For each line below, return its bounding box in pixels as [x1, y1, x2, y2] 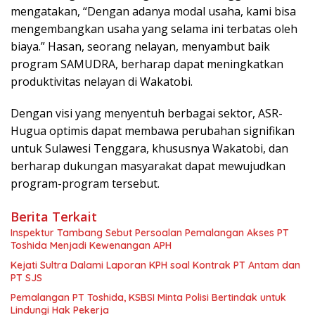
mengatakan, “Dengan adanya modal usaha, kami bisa [11, 3, 296, 19]
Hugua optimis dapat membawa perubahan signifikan [11, 122, 295, 139]
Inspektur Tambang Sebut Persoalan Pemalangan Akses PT [11, 226, 289, 239]
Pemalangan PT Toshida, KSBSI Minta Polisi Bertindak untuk [11, 290, 286, 304]
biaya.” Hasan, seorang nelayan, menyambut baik [11, 38, 270, 54]
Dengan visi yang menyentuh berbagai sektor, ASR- [11, 105, 283, 121]
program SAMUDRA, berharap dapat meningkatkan [11, 56, 283, 72]
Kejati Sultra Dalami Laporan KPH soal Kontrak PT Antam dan [11, 258, 300, 271]
